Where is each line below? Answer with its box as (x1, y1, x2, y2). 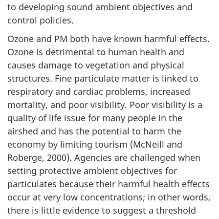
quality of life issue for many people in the (7, 112, 182, 124)
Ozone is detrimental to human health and (7, 46, 184, 58)
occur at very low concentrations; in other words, (7, 191, 211, 203)
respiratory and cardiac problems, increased (7, 86, 190, 98)
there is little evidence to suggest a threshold (7, 204, 196, 217)
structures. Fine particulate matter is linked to (7, 72, 198, 85)
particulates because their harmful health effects (7, 178, 210, 190)
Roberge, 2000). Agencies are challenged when (7, 152, 200, 164)
